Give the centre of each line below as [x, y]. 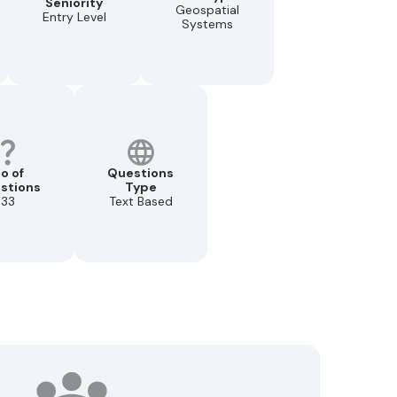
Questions [140, 172]
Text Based [140, 201]
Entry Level [74, 16]
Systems [207, 23]
